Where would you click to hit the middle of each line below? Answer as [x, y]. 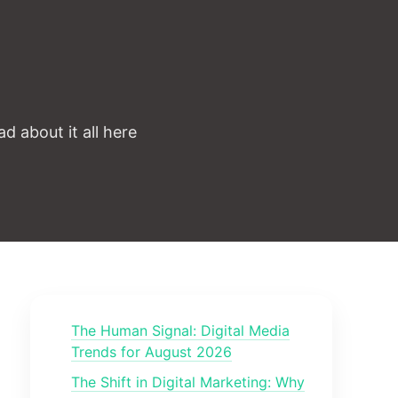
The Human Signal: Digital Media [180, 330]
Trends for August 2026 [151, 352]
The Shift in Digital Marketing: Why [187, 382]
